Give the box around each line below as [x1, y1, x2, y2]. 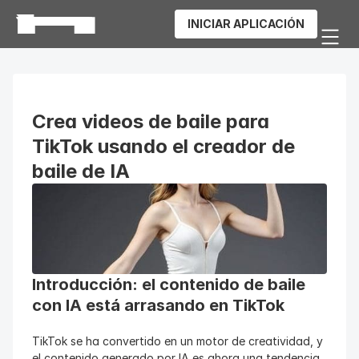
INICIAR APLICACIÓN [188, 17, 305, 30]
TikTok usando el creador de [32, 135, 295, 158]
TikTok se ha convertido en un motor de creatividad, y [32, 334, 323, 348]
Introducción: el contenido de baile [32, 275, 305, 294]
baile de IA [32, 159, 130, 183]
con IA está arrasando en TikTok [32, 296, 284, 315]
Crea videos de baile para [32, 110, 269, 133]
